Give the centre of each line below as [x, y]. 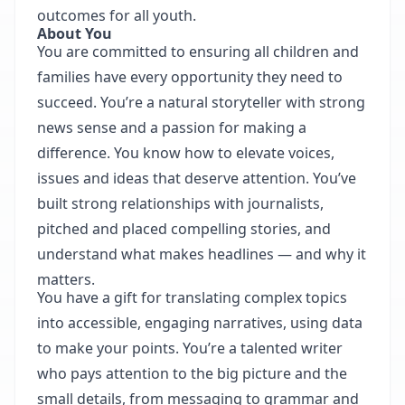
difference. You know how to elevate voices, [186, 153]
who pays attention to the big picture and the [192, 373]
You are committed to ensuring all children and [198, 52]
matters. [66, 279]
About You [75, 33]
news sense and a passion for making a [172, 127]
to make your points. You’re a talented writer [190, 348]
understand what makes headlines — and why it [202, 254]
